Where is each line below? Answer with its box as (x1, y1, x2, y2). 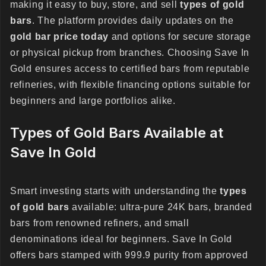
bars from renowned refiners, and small (10, 218, 189, 228)
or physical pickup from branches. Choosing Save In (10, 47, 250, 58)
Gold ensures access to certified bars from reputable (10, 64, 250, 74)
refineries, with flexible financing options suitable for (10, 80, 251, 90)
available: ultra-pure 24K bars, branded (69, 202, 252, 212)
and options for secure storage (109, 31, 251, 42)
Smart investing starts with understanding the (10, 186, 220, 196)
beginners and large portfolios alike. (10, 96, 176, 106)
